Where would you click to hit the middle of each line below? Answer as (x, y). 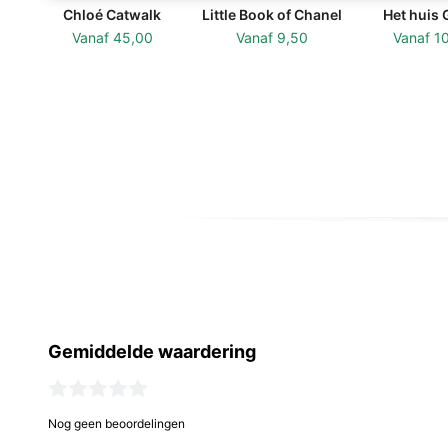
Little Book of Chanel (272, 14)
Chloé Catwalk (112, 14)
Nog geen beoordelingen (116, 423)
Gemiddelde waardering (152, 351)
